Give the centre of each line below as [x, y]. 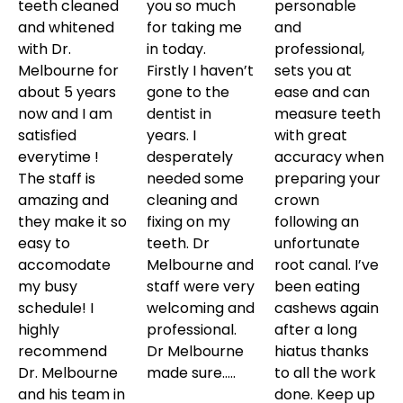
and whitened [66, 27]
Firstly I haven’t [200, 70]
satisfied [47, 135]
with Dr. [45, 49]
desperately [189, 157]
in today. [176, 49]
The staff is [57, 178]
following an [317, 221]
